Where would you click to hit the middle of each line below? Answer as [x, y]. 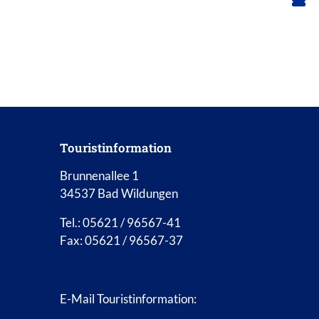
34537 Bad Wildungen [119, 194]
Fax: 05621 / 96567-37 [121, 241]
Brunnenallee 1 [99, 176]
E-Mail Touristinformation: [128, 299]
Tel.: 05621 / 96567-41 [120, 223]
